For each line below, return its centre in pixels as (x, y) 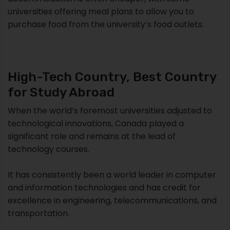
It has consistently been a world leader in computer (112, 175)
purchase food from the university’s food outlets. (106, 24)
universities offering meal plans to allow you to (101, 11)
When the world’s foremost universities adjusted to (110, 110)
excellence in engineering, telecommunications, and (112, 200)
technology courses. (49, 149)
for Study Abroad (61, 92)
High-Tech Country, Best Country (112, 76)
